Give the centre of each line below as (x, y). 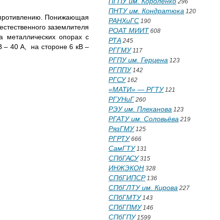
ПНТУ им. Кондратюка (146, 11)
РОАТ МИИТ (129, 30)
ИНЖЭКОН (126, 168)
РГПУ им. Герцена (138, 60)
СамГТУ (122, 148)
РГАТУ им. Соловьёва (144, 119)
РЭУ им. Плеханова (140, 109)
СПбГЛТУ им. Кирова (143, 188)
